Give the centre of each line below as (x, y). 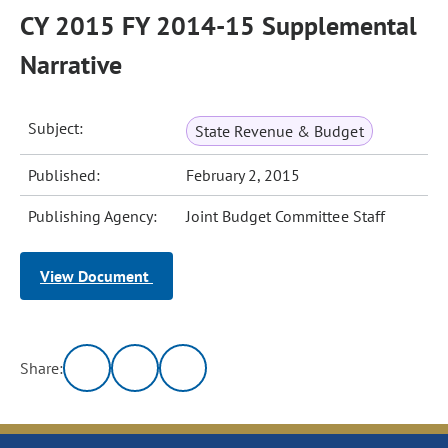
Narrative (71, 64)
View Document (96, 276)
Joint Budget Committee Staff (285, 216)
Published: (64, 175)
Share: (42, 368)
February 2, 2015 (243, 175)
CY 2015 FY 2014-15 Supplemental (218, 25)
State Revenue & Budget (279, 131)
